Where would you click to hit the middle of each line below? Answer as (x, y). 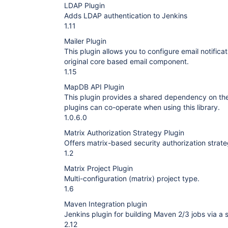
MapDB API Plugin (94, 87)
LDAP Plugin (84, 5)
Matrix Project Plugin (98, 168)
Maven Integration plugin (106, 204)
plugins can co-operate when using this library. (142, 107)
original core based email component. (126, 61)
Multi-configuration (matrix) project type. (132, 178)
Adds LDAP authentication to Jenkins (126, 16)
